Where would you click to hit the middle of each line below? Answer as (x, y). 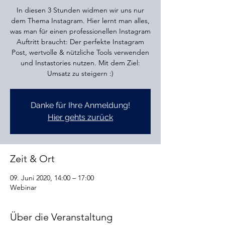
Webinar (23, 187)
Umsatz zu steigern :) (80, 73)
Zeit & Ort (32, 159)
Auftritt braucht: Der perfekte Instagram (80, 42)
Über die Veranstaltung (61, 217)
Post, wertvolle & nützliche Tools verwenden (80, 52)
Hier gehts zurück (80, 117)
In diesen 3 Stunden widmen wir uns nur (80, 10)
